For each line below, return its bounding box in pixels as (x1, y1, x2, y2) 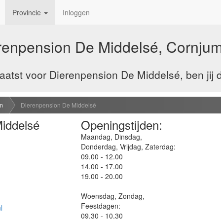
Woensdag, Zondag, (81, 190, 145, 201)
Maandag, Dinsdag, (81, 131, 143, 142)
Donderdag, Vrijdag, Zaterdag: (81, 141, 176, 151)
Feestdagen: (81, 200, 121, 211)
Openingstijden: (81, 115, 163, 133)
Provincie (12, 7, 43, 17)
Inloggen (63, 7, 90, 17)
